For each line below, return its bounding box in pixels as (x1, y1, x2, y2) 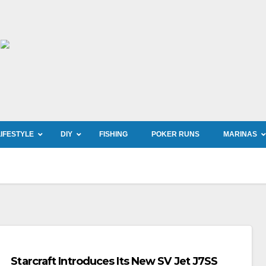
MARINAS (223, 130, 257, 138)
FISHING (99, 130, 128, 138)
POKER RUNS (151, 130, 199, 138)
